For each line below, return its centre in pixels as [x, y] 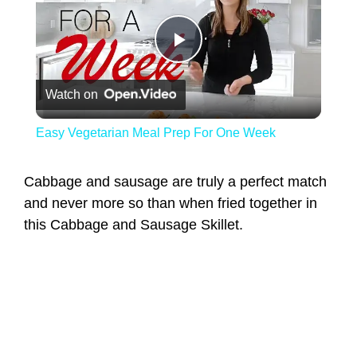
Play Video [237, 63]
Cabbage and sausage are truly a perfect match [175, 181]
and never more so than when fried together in [171, 203]
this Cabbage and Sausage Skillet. [133, 224]
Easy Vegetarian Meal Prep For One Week [155, 133]
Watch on [71, 95]
